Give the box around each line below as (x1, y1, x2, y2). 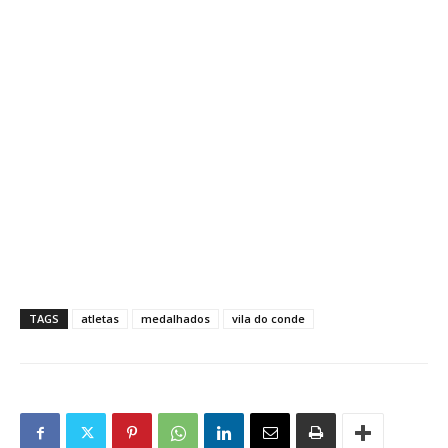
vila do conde (232, 311, 305, 327)
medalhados (141, 311, 210, 327)
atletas (81, 311, 119, 327)
